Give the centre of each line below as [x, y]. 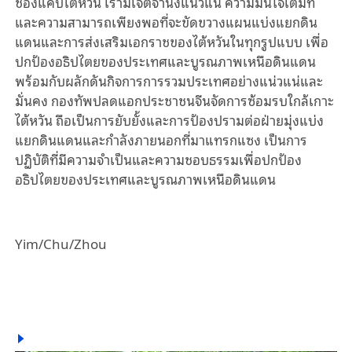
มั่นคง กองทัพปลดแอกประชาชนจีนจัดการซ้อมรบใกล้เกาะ [174, 101]
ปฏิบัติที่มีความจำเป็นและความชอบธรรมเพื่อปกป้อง [158, 159]
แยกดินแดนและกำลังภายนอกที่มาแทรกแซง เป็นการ [161, 140]
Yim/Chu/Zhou [60, 244]
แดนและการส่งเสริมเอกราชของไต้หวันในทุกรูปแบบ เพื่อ [171, 42]
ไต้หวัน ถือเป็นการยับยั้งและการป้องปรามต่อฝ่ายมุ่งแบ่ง [169, 120]
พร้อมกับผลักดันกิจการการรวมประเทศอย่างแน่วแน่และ [169, 81]
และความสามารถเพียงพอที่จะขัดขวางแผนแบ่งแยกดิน [166, 22]
